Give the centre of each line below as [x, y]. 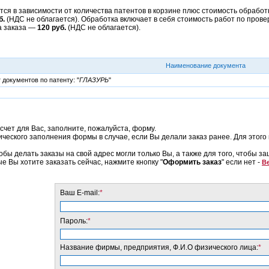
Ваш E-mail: [80, 193]
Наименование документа [205, 65]
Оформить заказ [192, 162]
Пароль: [74, 221]
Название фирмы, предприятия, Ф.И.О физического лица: [159, 247]
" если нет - [242, 162]
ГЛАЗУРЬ [94, 80]
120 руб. [52, 28]
